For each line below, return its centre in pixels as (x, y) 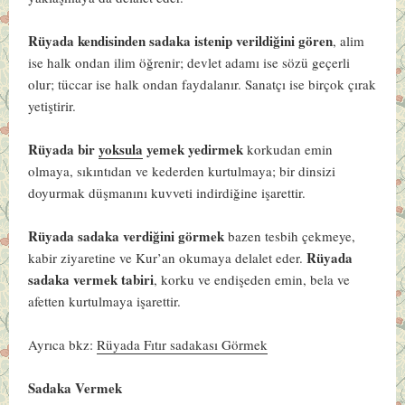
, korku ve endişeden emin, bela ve (252, 279)
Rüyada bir (64, 149)
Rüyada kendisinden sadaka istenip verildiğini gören (181, 40)
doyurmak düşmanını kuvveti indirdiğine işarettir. (167, 192)
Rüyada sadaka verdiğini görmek (127, 235)
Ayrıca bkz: (63, 344)
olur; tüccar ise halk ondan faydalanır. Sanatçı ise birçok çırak (202, 84)
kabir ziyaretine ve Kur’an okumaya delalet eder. (166, 257)
